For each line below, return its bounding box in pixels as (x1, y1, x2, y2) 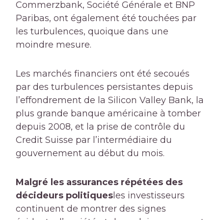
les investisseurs (113, 190, 185, 201)
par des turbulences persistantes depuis (16, 82, 193, 93)
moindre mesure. (16, 39, 91, 51)
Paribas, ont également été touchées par (16, 13, 196, 24)
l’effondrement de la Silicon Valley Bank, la (16, 95, 204, 106)
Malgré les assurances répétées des (16, 177, 183, 188)
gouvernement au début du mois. (16, 148, 165, 159)
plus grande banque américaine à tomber (16, 108, 201, 119)
